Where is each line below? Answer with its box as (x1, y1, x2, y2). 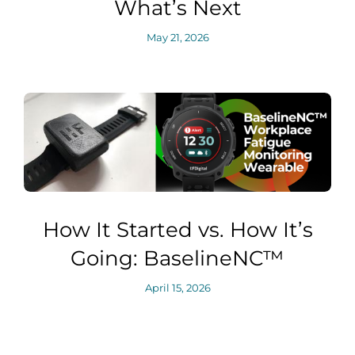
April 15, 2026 (144, 281, 211, 294)
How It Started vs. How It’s (42, 216, 313, 242)
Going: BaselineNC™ (71, 245, 284, 271)
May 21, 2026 (146, 31, 209, 44)
